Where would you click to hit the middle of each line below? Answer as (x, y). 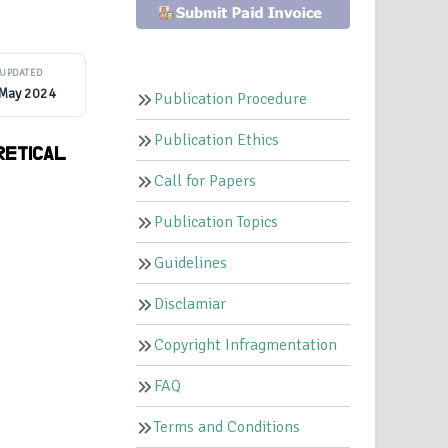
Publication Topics (216, 222)
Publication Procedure (231, 99)
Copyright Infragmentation (246, 345)
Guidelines (191, 263)
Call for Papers (205, 181)
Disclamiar (190, 304)
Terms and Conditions (227, 427)
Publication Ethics (217, 140)
